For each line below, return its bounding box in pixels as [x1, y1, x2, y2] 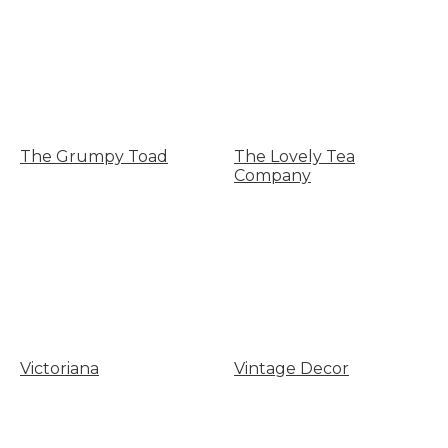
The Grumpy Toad [20, 147, 168, 167]
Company [233, 166, 311, 186]
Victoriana [20, 358, 99, 378]
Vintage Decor [233, 358, 349, 378]
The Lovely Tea [233, 147, 355, 167]
